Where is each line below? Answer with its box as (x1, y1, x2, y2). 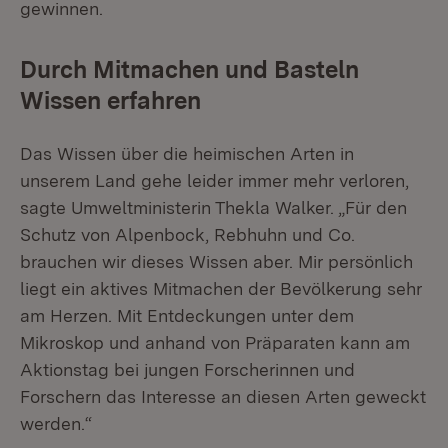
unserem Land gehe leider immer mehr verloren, (20, 170, 409, 191)
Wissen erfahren (20, 86, 201, 115)
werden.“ (20, 413, 92, 434)
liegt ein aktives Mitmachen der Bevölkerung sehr (20, 278, 422, 299)
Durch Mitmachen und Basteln (20, 55, 359, 84)
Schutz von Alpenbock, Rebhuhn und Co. (20, 224, 355, 245)
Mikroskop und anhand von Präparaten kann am (20, 332, 410, 353)
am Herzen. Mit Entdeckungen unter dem (20, 305, 354, 326)
